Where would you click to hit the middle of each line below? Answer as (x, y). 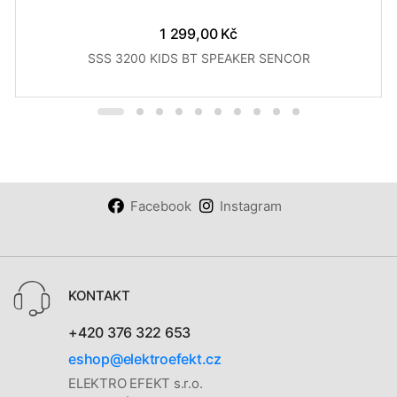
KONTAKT (99, 295)
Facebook (160, 206)
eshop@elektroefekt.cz (145, 358)
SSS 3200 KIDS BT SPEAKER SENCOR (198, 58)
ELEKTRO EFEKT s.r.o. (136, 384)
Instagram (250, 206)
